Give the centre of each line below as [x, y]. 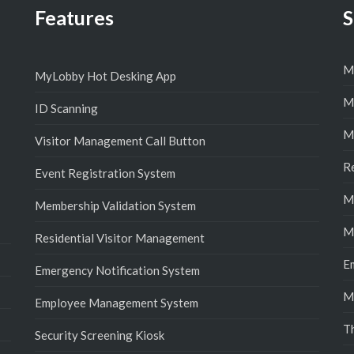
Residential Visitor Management [120, 238]
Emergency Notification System [117, 270]
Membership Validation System [115, 205]
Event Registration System [105, 173]
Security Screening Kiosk [100, 335]
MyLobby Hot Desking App [105, 76]
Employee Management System [117, 303]
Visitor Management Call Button [120, 141]
